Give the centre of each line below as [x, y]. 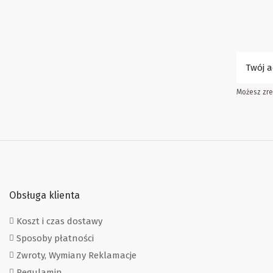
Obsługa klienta [44, 195]
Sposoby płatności [55, 239]
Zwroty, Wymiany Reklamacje [76, 256]
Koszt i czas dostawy [59, 222]
